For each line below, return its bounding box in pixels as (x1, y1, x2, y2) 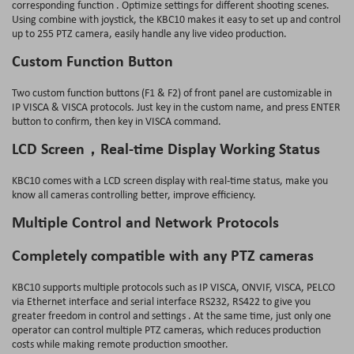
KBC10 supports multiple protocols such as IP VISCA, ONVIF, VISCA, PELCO (12, 279, 335, 294)
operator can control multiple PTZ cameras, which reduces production (12, 322, 321, 337)
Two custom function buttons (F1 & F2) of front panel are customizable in (12, 85, 332, 100)
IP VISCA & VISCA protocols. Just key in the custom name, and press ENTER (12, 99, 341, 114)
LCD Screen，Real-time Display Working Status (12, 137, 320, 159)
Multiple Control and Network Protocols (12, 210, 279, 232)
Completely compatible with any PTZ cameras (12, 243, 314, 265)
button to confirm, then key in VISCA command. (12, 113, 221, 128)
